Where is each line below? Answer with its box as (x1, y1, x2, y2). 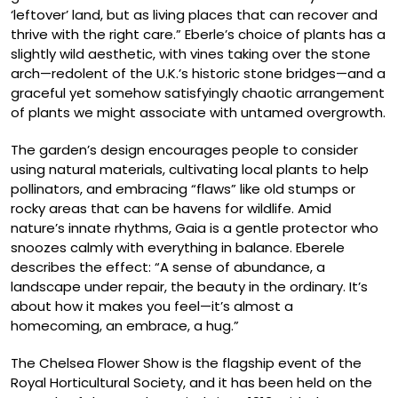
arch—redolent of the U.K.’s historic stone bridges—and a (11, 63, 386, 83)
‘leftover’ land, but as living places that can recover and (11, 4, 378, 24)
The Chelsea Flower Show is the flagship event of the (11, 353, 362, 372)
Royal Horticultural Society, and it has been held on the (11, 372, 372, 392)
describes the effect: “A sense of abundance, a (11, 257, 325, 276)
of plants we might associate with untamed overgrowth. (11, 102, 386, 122)
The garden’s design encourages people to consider (11, 139, 358, 159)
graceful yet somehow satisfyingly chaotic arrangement (11, 83, 385, 102)
